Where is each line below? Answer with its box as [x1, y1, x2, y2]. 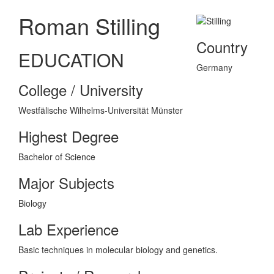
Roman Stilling [18, 9, 160, 41]
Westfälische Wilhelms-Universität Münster [18, 103, 183, 116]
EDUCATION [18, 46, 124, 73]
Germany [196, 61, 232, 73]
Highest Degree [18, 125, 119, 147]
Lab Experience [18, 218, 119, 240]
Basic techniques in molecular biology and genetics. [18, 243, 218, 256]
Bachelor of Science [18, 150, 95, 163]
